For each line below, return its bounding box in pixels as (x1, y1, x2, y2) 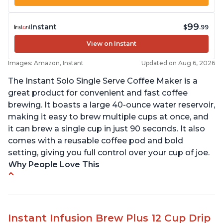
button (16, 206, 44, 216)
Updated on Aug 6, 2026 (141, 59, 215, 67)
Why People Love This (8, 160, 100, 170)
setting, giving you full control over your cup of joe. (8, 148, 210, 158)
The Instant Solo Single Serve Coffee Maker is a (8, 76, 198, 86)
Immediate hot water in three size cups (16, 180, 174, 190)
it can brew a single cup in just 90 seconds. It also (8, 124, 205, 134)
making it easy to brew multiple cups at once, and (8, 112, 209, 122)
